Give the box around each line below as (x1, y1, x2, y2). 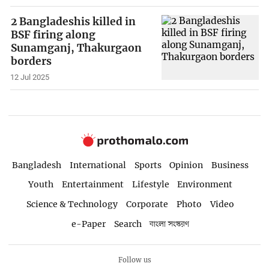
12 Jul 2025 (10, 72, 50, 82)
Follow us (118, 255, 151, 264)
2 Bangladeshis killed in (11, 14, 136, 28)
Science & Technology (26, 199, 118, 210)
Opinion (169, 159, 204, 171)
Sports (134, 159, 162, 171)
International (69, 159, 126, 171)
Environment (177, 179, 233, 190)
